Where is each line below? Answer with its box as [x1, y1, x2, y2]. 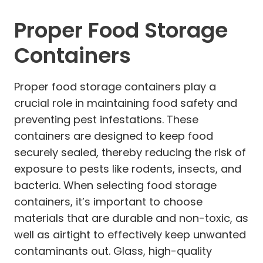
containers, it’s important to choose [14, 194, 203, 209]
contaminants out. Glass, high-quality [14, 243, 212, 258]
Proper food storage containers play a [14, 79, 216, 94]
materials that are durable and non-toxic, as [14, 210, 248, 225]
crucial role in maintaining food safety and [14, 95, 237, 110]
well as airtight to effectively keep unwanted [14, 227, 246, 242]
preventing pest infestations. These [14, 112, 198, 127]
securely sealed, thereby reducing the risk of [14, 144, 246, 160]
